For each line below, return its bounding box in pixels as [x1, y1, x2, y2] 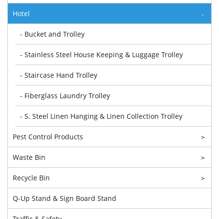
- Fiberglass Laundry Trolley [20, 90, 110, 100]
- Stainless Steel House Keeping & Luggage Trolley [20, 49, 183, 59]
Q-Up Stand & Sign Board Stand [13, 193, 116, 203]
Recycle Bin [13, 173, 50, 182]
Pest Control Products [13, 131, 83, 141]
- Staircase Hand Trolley [20, 70, 97, 80]
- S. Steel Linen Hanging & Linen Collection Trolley [20, 111, 182, 121]
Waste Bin [13, 152, 45, 162]
